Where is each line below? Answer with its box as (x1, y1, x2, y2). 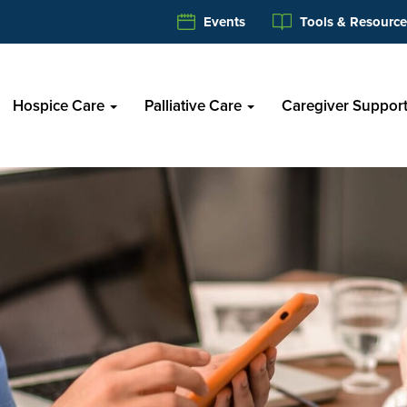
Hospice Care (13, 94, 108, 116)
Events (199, 12, 245, 32)
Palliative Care (144, 94, 245, 116)
